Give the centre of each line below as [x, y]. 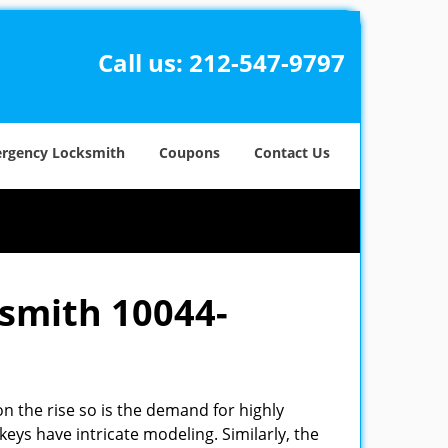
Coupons [189, 152]
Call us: [143, 62]
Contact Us [292, 152]
